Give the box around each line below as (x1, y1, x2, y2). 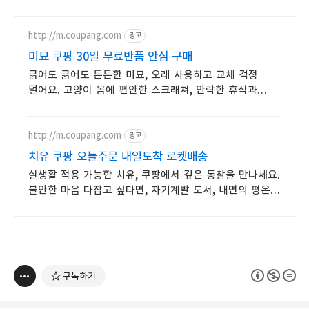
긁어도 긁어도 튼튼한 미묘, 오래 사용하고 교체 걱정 (28, 68, 258, 81)
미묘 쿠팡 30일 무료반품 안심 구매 (28, 48, 192, 64)
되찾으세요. (28, 198, 79, 212)
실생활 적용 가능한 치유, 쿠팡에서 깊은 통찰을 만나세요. (28, 168, 280, 181)
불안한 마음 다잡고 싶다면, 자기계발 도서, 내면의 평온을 (28, 183, 280, 197)
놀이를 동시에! (28, 98, 92, 112)
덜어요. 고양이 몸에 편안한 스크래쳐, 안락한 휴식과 (28, 83, 257, 97)
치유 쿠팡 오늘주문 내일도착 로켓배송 (28, 148, 208, 164)
